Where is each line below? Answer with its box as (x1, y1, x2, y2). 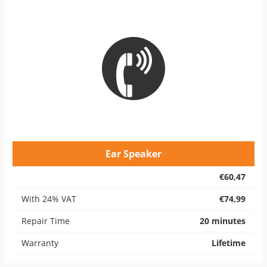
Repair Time (21, 215, 70, 226)
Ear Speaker (105, 147, 162, 160)
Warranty (21, 237, 58, 249)
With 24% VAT (21, 193, 76, 204)
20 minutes (200, 215, 246, 226)
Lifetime (212, 237, 246, 249)
